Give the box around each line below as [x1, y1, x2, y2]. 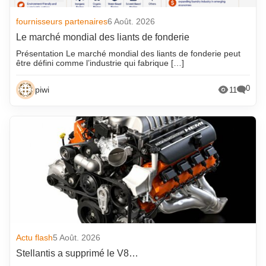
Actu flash [16, 233, 53, 243]
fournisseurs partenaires [16, 17, 108, 27]
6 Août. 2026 [107, 17, 156, 27]
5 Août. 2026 [53, 233, 101, 243]
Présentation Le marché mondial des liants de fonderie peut [16, 49, 241, 59]
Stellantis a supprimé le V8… [16, 248, 139, 259]
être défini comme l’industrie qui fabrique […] [16, 58, 185, 68]
